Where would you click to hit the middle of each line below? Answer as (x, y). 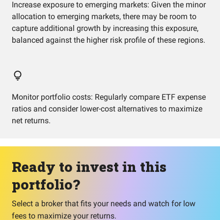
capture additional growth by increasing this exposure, (105, 28)
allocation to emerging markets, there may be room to (104, 16)
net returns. (31, 121)
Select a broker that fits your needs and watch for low (104, 204)
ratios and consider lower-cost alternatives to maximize (107, 109)
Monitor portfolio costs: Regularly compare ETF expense (109, 97)
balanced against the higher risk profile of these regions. (109, 40)
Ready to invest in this (89, 167)
